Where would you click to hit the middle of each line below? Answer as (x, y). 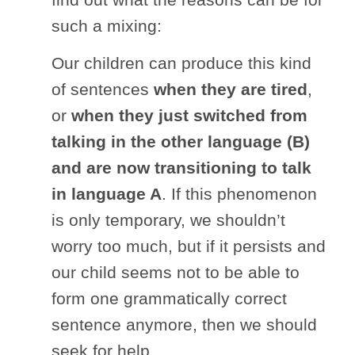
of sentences (103, 89)
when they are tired (231, 89)
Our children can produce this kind (181, 63)
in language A (107, 193)
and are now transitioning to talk (181, 167)
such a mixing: (111, 25)
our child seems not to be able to (176, 272)
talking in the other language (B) (181, 141)
